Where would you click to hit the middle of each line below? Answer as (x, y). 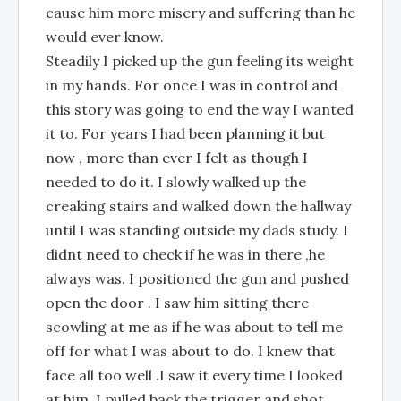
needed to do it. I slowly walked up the (176, 182)
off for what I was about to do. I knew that (190, 351)
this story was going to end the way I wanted (200, 109)
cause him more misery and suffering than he (200, 13)
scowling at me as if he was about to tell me (194, 327)
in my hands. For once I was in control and (192, 85)
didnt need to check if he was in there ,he (185, 254)
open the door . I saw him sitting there (177, 303)
